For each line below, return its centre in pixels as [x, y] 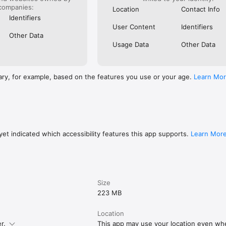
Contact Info [200, 9]
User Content [134, 26]
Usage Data [131, 44]
